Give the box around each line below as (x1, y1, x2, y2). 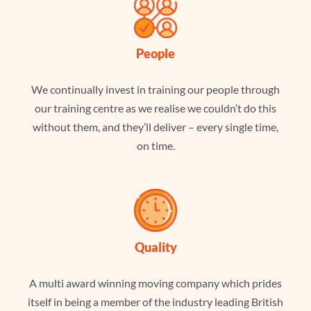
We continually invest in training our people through (31, 83, 280, 96)
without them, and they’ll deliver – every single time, (33, 120, 278, 134)
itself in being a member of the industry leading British (28, 295, 283, 309)
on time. (136, 139, 175, 153)
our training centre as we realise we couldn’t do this (35, 101, 276, 115)
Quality (134, 239, 177, 255)
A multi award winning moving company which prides (29, 276, 282, 290)
